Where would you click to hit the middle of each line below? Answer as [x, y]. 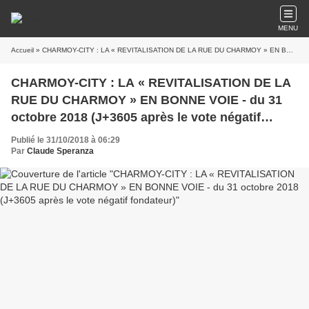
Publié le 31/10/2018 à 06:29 [66, 140]
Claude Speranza [60, 151]
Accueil [22, 50]
